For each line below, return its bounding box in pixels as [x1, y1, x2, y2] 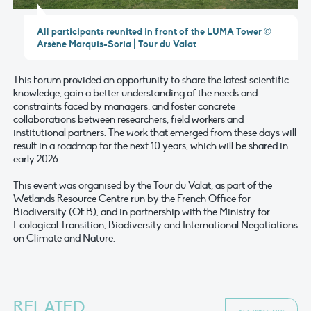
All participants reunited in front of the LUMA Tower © [37, 24, 272, 37]
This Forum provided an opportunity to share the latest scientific [13, 74, 289, 87]
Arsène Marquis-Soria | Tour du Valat [37, 37, 197, 50]
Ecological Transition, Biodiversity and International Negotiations [13, 219, 298, 232]
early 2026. [13, 153, 60, 166]
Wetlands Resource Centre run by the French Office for [13, 192, 251, 205]
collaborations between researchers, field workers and [13, 113, 244, 126]
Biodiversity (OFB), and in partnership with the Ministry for [13, 205, 270, 219]
